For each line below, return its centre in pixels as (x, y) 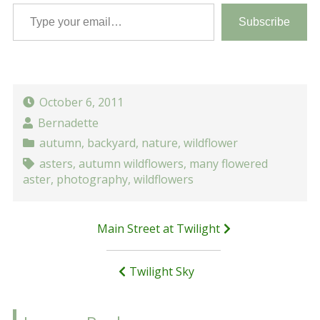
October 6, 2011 (81, 102)
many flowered (228, 163)
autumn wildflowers (131, 163)
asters (56, 163)
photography (92, 179)
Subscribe (265, 22)
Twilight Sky (162, 272)
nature (159, 143)
